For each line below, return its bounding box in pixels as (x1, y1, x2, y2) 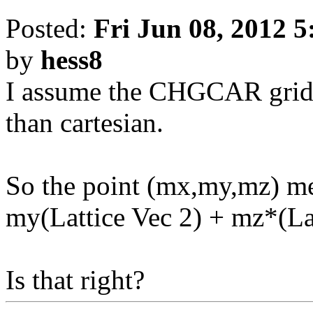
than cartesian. (6, 108, 163, 138)
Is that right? (6, 265, 145, 296)
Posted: (6, 13, 94, 44)
